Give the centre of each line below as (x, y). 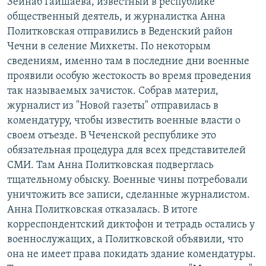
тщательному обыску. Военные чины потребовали (127, 180)
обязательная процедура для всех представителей (126, 150)
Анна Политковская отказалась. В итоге (102, 210)
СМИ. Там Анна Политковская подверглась (110, 165)
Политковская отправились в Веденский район (120, 31)
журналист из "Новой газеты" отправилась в (113, 106)
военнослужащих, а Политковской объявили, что (125, 239)
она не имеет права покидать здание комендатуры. (132, 254)
